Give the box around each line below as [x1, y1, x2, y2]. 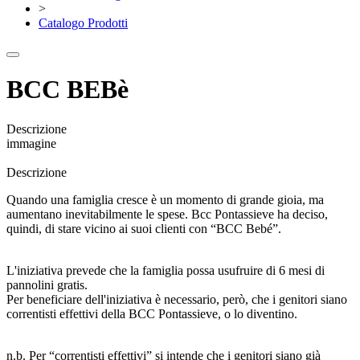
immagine [6, 136, 56, 150]
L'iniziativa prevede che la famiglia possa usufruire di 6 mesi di [6, 263, 325, 277]
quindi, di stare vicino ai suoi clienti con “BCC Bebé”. [6, 221, 281, 235]
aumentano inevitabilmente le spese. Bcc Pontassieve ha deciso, [6, 207, 328, 221]
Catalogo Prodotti [39, 16, 128, 30]
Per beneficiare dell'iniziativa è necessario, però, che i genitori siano [6, 292, 347, 306]
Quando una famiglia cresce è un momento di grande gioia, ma [6, 192, 324, 207]
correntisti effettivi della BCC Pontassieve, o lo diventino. [6, 306, 297, 321]
